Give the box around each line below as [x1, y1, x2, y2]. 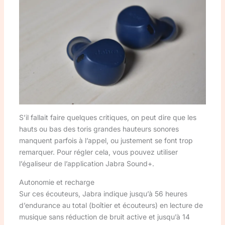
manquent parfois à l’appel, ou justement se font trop [19, 136, 193, 145]
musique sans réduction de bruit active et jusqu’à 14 [19, 212, 190, 221]
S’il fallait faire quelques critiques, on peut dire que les [19, 113, 196, 122]
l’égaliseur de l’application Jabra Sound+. [19, 159, 154, 168]
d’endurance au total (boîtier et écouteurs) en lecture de [19, 200, 203, 209]
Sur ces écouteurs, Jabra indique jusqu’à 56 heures [19, 189, 187, 198]
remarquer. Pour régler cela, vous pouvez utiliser [19, 147, 178, 156]
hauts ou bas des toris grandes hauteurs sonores [19, 124, 179, 133]
